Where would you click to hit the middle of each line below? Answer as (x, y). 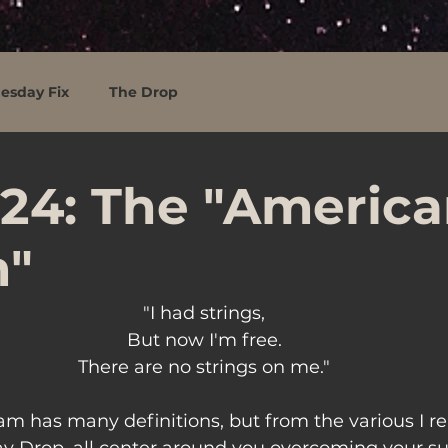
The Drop (143, 91)
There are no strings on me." (204, 367)
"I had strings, (204, 313)
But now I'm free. (204, 340)
